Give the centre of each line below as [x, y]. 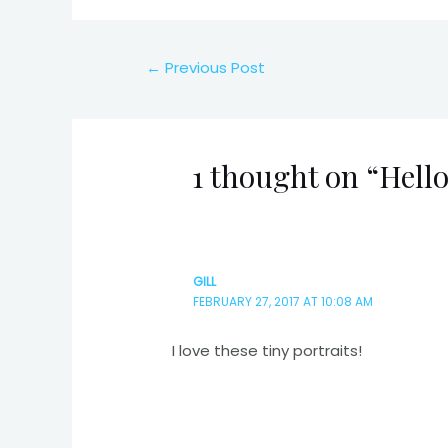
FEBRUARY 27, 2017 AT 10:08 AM [282, 302]
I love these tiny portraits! [267, 351]
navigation [160, 90]
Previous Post [213, 68]
